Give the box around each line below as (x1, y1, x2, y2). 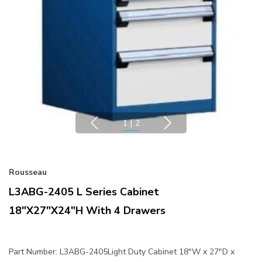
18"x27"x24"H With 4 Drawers (9, 204, 166, 218)
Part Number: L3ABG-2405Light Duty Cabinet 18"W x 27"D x (9, 246, 235, 258)
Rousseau (9, 167, 47, 178)
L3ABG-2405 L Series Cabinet (9, 185, 159, 199)
